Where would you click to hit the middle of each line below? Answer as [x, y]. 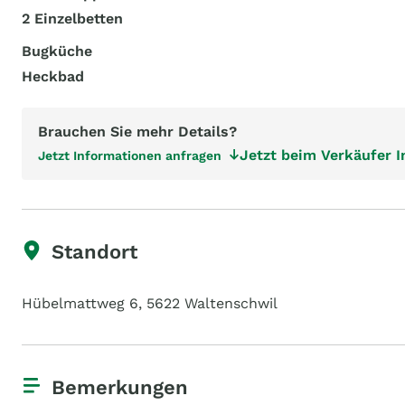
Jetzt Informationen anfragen [130, 155]
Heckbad [53, 76]
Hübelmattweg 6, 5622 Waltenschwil [150, 303]
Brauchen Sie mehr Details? [137, 132]
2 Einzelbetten [72, 19]
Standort [94, 252]
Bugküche [57, 51]
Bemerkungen [120, 387]
